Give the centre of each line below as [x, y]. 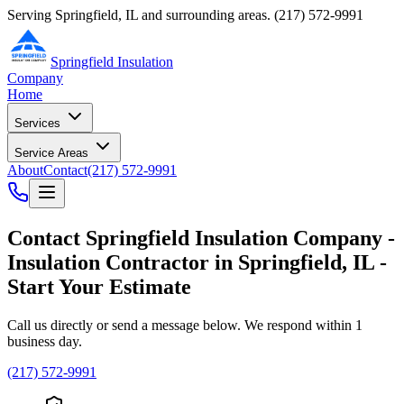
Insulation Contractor [108, 262]
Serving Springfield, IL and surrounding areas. [141, 15]
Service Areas [53, 153]
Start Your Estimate [99, 286]
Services [39, 123]
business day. [45, 341]
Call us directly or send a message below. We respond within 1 [185, 325]
